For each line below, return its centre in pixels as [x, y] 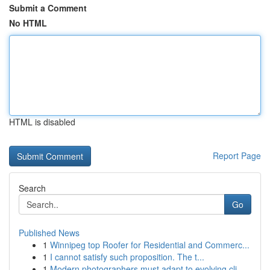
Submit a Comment [48, 8]
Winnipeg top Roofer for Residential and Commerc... [150, 245]
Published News [49, 233]
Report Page [237, 155]
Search [32, 188]
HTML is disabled [42, 122]
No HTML [28, 23]
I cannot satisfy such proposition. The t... [127, 257]
